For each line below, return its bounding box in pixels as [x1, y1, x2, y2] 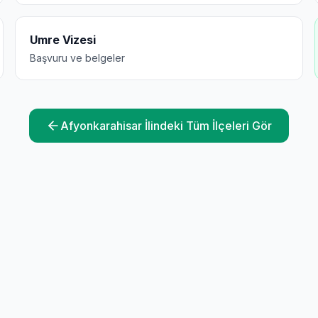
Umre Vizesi [30, 33, 96, 47]
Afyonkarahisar [60, 119, 142, 133]
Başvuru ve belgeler [30, 52, 126, 64]
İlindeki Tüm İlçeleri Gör [142, 119, 272, 133]
